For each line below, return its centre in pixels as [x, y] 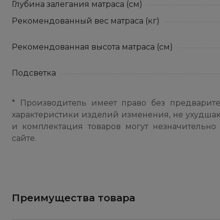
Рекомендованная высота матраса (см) [92, 47]
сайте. [24, 138]
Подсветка [34, 73]
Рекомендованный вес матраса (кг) [86, 21]
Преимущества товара [73, 198]
